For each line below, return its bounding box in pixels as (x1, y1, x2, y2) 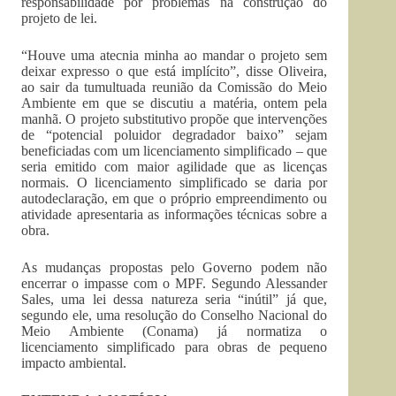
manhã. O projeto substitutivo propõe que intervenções (21, 111, 328, 126)
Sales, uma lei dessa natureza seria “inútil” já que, (21, 292, 328, 307)
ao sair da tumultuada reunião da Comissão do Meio (21, 80, 328, 95)
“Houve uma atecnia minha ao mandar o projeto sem (21, 48, 328, 63)
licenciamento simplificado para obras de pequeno (21, 339, 328, 354)
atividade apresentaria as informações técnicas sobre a (21, 207, 328, 222)
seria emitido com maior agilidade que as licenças (21, 159, 328, 174)
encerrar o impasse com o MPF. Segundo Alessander (21, 276, 328, 291)
